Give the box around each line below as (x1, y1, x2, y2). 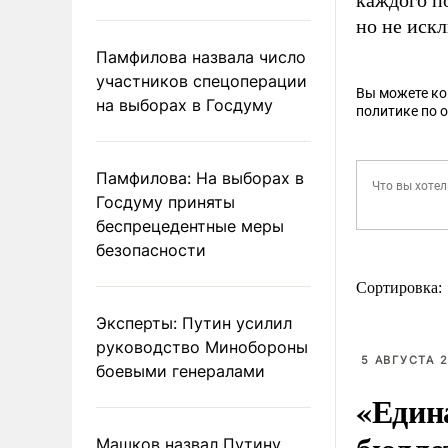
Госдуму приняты (96, 191, 235, 212)
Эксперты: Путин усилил (96, 312, 292, 333)
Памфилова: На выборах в (96, 167, 304, 188)
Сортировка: (356, 279, 446, 296)
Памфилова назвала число (96, 46, 306, 67)
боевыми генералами (96, 360, 265, 381)
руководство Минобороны (96, 336, 308, 357)
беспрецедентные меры (96, 215, 284, 236)
